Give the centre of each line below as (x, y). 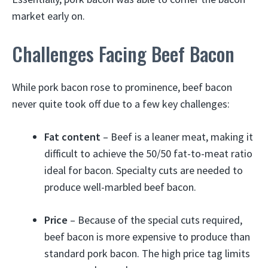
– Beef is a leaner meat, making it (177, 137)
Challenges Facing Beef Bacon (123, 54)
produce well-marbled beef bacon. (120, 187)
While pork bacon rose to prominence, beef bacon (122, 87)
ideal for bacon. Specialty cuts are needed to (144, 170)
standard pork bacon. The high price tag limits (147, 253)
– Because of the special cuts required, (155, 220)
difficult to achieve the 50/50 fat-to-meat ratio (148, 153)
